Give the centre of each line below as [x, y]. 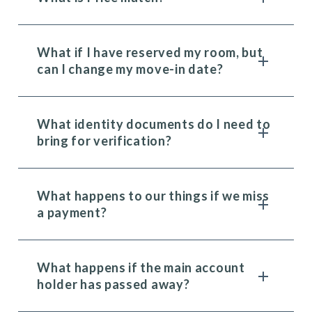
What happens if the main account [141, 267]
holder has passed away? [114, 284]
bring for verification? [104, 141]
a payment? [72, 212]
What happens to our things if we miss [154, 196]
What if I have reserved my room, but [150, 52]
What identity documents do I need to [154, 124]
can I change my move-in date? [130, 69]
